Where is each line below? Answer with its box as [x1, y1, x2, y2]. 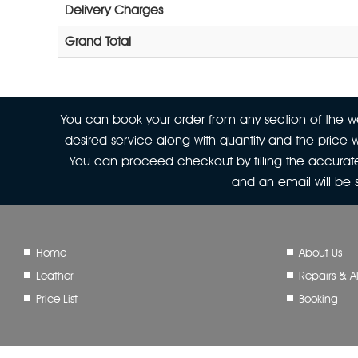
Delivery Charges [65, 2, 163, 18]
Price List [36, 292, 78, 305]
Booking [298, 292, 338, 305]
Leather [36, 269, 74, 282]
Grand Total [65, 34, 131, 49]
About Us [298, 246, 342, 259]
